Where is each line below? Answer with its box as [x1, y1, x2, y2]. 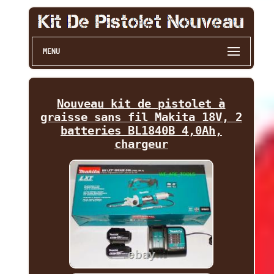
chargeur [114, 137, 168, 151]
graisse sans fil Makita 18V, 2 [40, 110, 242, 124]
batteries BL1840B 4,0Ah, [60, 124, 222, 138]
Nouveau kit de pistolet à [57, 97, 226, 111]
